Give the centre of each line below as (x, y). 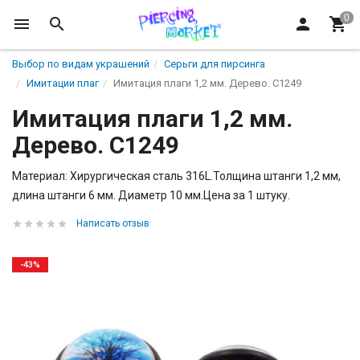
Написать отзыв (113, 223)
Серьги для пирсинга (215, 64)
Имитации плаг (63, 83)
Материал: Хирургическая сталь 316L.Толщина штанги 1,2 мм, (176, 176)
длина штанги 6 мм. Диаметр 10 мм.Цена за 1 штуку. (151, 195)
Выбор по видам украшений (81, 64)
